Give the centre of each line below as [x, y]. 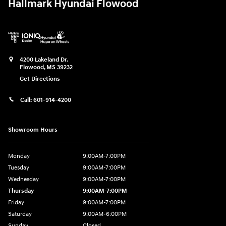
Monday [19, 156]
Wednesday [23, 180]
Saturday [20, 214]
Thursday [21, 191]
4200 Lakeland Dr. [44, 60]
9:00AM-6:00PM [105, 214]
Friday [16, 203]
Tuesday [19, 168]
